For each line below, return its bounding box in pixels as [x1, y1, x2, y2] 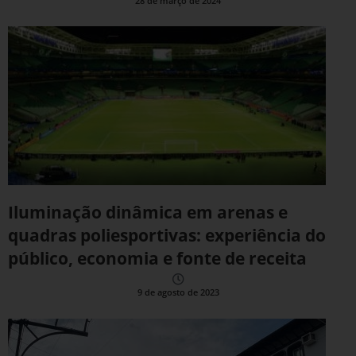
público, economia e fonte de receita [8, 247, 307, 270]
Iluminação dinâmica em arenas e [8, 201, 288, 224]
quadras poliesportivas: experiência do [8, 224, 326, 247]
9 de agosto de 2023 [137, 286, 219, 299]
